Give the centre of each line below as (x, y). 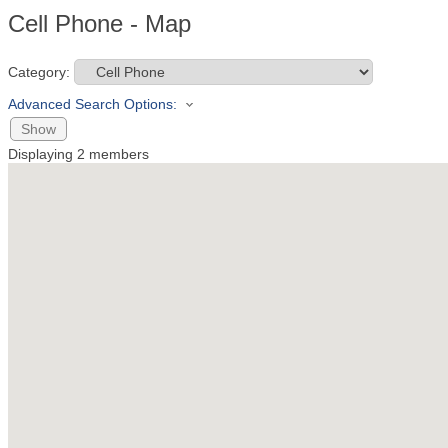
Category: (39, 72)
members (117, 154)
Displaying (42, 154)
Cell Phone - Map (99, 23)
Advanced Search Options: (92, 104)
